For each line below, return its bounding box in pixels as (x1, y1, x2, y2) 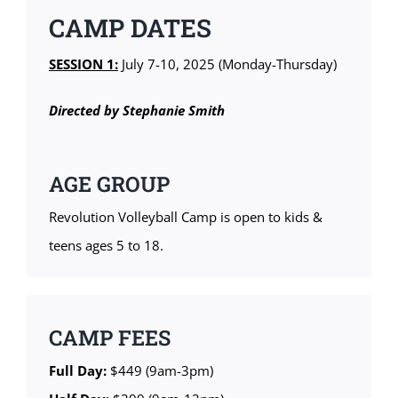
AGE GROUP (48, 170, 170, 198)
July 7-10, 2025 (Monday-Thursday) (117, 54, 337, 73)
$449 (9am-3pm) (106, 361, 213, 379)
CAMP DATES (48, 11, 211, 44)
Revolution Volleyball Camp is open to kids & (48, 208, 322, 227)
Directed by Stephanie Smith (48, 100, 225, 119)
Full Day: (48, 361, 107, 379)
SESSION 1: (48, 54, 118, 73)
